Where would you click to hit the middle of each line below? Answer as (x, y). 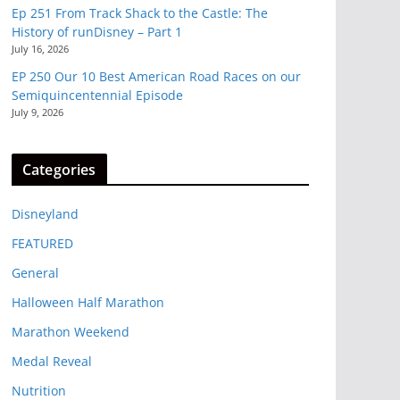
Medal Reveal (52, 362)
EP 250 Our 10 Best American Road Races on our (156, 77)
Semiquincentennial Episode (97, 96)
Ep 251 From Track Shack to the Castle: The (140, 13)
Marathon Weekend (71, 332)
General (35, 273)
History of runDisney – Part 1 (97, 32)
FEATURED (42, 244)
